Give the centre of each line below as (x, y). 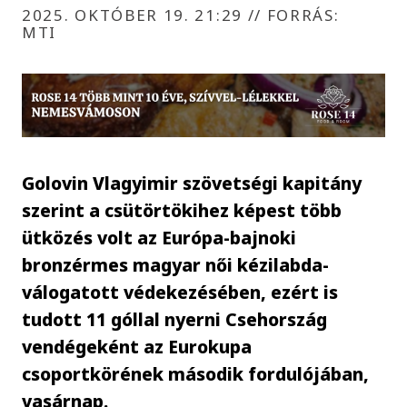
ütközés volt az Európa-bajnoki (159, 237)
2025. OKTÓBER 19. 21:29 (135, 15)
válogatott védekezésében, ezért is (180, 292)
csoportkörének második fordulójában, (196, 373)
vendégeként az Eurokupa (137, 346)
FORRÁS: (301, 15)
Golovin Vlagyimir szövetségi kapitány (192, 183)
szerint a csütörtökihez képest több (182, 210)
